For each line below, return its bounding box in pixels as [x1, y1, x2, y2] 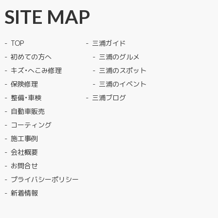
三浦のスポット [98, 65, 146, 75]
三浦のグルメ [98, 51, 140, 61]
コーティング [10, 119, 52, 129]
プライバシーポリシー [10, 174, 79, 184]
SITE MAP [4, 5, 90, 28]
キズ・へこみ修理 [10, 65, 62, 75]
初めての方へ [10, 51, 52, 61]
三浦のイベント [98, 78, 146, 89]
